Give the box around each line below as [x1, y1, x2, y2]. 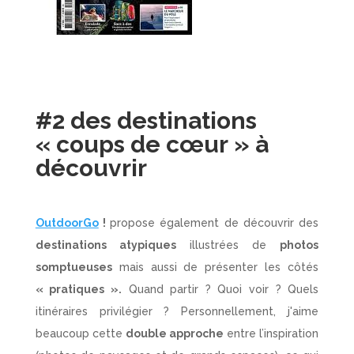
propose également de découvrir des [110, 217, 319, 229]
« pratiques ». [35, 283, 122, 296]
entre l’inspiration [224, 327, 319, 340]
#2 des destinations [35, 107, 257, 134]
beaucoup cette [35, 327, 126, 340]
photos [280, 239, 319, 251]
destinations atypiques [35, 239, 176, 251]
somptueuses [35, 261, 112, 273]
